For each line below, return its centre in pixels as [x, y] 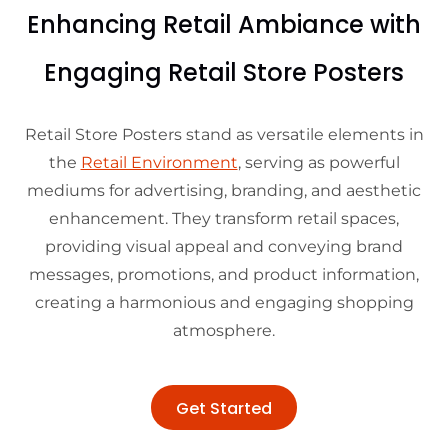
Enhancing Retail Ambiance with [224, 25]
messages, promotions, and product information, [224, 275]
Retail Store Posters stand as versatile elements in [224, 135]
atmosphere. [224, 331]
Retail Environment [159, 163]
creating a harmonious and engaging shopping [224, 303]
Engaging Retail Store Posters [224, 73]
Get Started [224, 409]
